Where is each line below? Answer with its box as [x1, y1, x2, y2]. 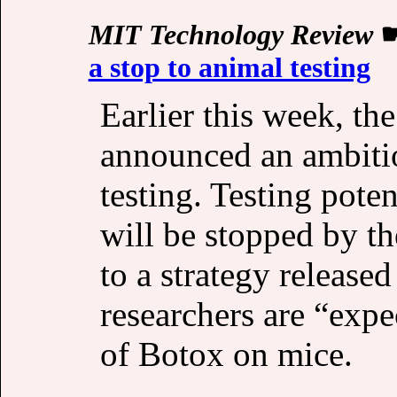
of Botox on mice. [99, 334, 353, 373]
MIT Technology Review [88, 19, 373, 51]
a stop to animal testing [88, 51, 370, 84]
